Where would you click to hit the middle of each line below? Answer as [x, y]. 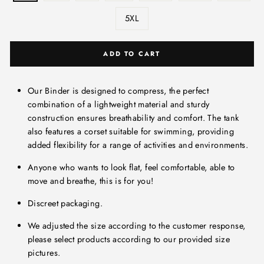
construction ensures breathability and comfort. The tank [133, 118]
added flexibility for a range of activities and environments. [138, 145]
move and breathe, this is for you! [92, 181]
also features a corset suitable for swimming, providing [131, 131]
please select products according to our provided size [129, 239]
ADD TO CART [132, 54]
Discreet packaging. [67, 203]
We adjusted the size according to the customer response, [137, 226]
